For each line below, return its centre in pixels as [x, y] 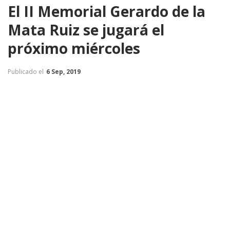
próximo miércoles [74, 48]
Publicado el [26, 71]
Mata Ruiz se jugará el [86, 30]
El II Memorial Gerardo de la [107, 11]
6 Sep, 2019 [63, 71]
